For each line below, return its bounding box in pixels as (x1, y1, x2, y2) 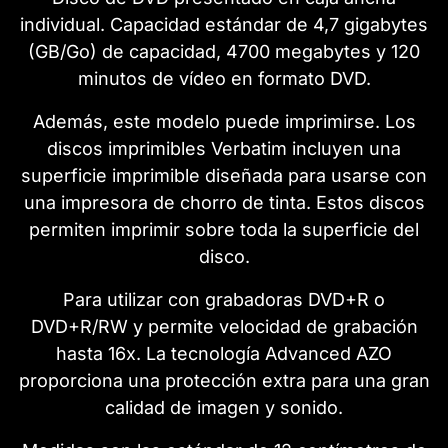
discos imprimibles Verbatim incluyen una (47, 137, 401, 159)
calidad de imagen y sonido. (105, 396, 343, 418)
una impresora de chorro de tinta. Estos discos (23, 191, 425, 213)
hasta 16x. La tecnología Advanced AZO (56, 342, 392, 364)
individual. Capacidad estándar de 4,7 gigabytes (20, 13, 428, 35)
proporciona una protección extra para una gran (18, 369, 430, 391)
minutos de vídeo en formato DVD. (77, 67, 371, 89)
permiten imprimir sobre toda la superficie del (29, 218, 419, 240)
